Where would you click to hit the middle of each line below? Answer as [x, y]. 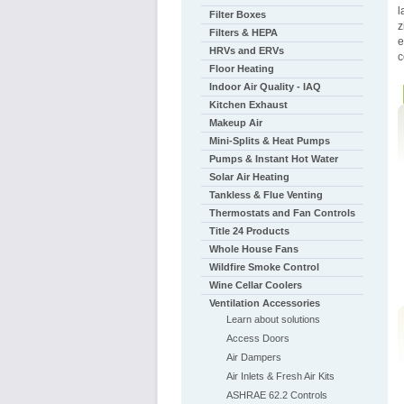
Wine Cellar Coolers [255, 285]
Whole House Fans [253, 249]
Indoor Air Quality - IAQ [265, 87]
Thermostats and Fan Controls [282, 213]
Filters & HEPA [243, 32]
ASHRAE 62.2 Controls [276, 395]
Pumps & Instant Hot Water [273, 159]
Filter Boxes [237, 14]
